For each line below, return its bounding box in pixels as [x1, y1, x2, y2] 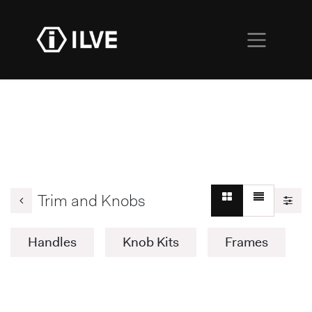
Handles [28, 233, 77, 251]
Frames [225, 233, 268, 251]
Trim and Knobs [38, 189, 146, 211]
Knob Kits [123, 233, 179, 251]
